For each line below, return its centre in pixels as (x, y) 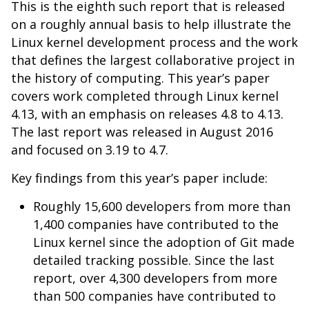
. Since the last (231, 260)
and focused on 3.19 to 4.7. (90, 150)
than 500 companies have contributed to (154, 296)
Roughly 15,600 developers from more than (162, 206)
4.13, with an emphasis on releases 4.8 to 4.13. (147, 114)
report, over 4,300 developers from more (155, 278)
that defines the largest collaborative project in (153, 60)
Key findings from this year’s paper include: (139, 178)
